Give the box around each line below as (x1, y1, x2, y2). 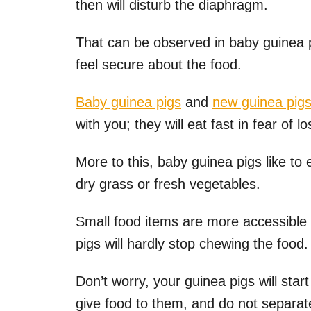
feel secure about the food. (76, 57, 242, 73)
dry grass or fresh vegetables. (76, 176, 260, 192)
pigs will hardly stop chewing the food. (76, 236, 308, 252)
